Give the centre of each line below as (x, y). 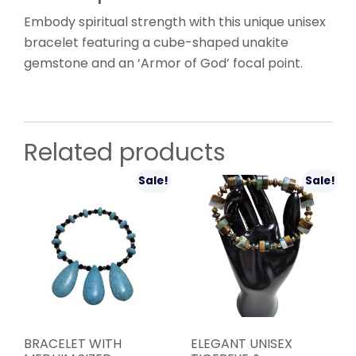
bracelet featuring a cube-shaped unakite (156, 43)
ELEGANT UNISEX (241, 343)
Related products (125, 153)
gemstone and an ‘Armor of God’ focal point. (163, 64)
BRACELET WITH (73, 343)
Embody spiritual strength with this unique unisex (175, 22)
